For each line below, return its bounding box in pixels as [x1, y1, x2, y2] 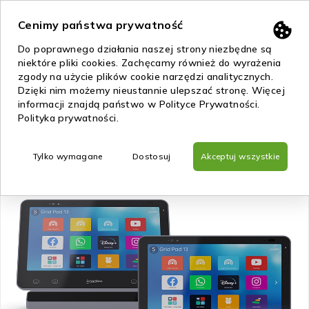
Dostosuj [132, 151, 171, 161]
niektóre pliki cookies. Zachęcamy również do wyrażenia [18, 57, 281, 69]
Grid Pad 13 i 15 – [210, 56, 300, 70]
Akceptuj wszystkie [200, 151, 280, 161]
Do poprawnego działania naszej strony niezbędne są [18, 43, 272, 55]
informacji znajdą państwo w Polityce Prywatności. [18, 98, 260, 110]
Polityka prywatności [18, 112, 117, 124]
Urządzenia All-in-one [88, 56, 197, 70]
